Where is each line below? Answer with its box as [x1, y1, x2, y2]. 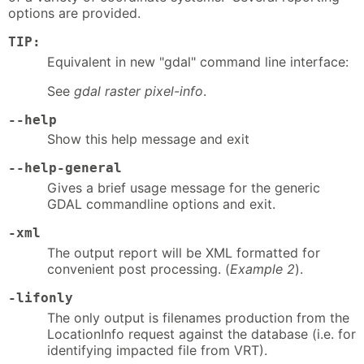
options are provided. [8, 4, 141, 21]
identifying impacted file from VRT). [47, 341, 267, 358]
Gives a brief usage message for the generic [47, 180, 320, 197]
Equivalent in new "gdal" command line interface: [47, 53, 349, 70]
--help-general [8, 160, 122, 176]
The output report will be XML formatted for [47, 244, 320, 261]
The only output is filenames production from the [47, 309, 349, 326]
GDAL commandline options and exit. [47, 196, 275, 213]
